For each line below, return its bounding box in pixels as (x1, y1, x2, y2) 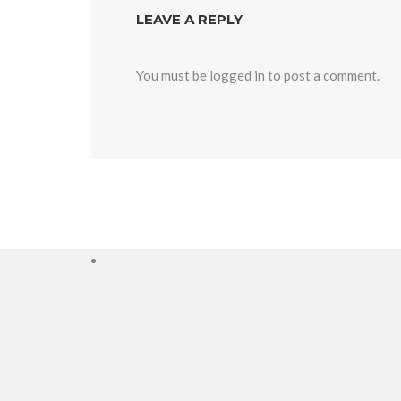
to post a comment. (265, 67, 380, 83)
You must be (136, 67, 209, 83)
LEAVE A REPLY (136, 11, 243, 28)
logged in (209, 67, 265, 83)
